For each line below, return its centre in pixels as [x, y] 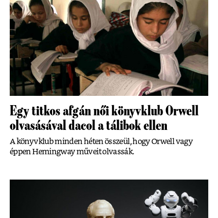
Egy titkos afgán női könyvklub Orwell [104, 111]
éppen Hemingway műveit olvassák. [72, 152]
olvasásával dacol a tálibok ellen [89, 126]
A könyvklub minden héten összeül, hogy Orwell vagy [101, 142]
